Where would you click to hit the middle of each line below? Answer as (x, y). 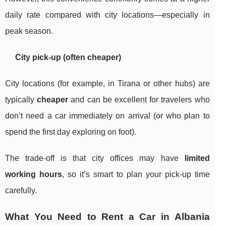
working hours (34, 175)
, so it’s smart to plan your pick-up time (136, 175)
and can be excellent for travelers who (139, 100)
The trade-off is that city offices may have (95, 158)
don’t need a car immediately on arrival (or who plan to (107, 116)
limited (197, 158)
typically (21, 100)
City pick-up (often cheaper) (68, 58)
